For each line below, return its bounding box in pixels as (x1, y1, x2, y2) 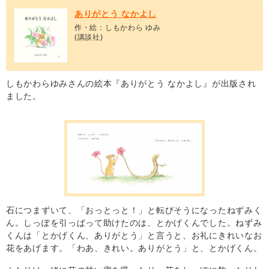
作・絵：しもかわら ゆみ (74, 23, 161, 32)
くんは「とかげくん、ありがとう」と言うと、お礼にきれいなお (6, 230, 262, 240)
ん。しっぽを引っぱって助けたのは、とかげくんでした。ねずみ (6, 217, 262, 228)
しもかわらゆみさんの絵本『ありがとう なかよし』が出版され (6, 78, 256, 88)
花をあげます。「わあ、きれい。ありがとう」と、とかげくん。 (6, 243, 262, 253)
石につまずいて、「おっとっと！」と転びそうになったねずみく (6, 205, 262, 215)
